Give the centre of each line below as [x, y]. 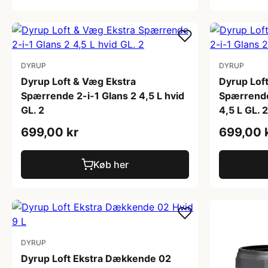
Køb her [111, 164]
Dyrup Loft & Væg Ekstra [78, 81]
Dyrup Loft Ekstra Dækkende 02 [96, 258]
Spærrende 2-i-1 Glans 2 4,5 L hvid [103, 95]
